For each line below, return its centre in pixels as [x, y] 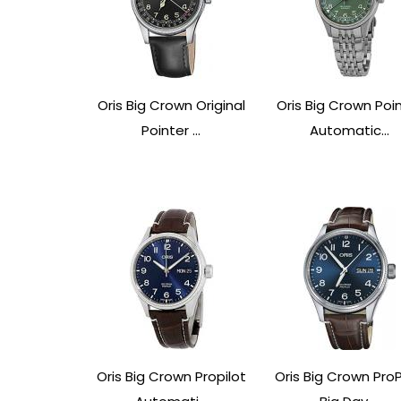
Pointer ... [171, 130]
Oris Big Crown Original [171, 105]
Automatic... [349, 130]
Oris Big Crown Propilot [171, 376]
